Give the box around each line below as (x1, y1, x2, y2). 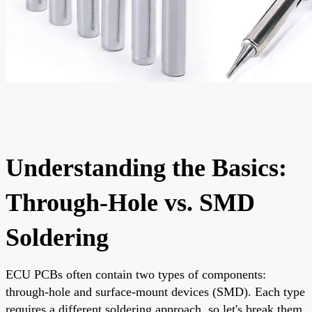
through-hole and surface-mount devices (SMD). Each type (6, 284, 305, 299)
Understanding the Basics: (6, 153, 287, 182)
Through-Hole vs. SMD (6, 188, 255, 217)
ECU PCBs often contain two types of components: (6, 267, 266, 281)
